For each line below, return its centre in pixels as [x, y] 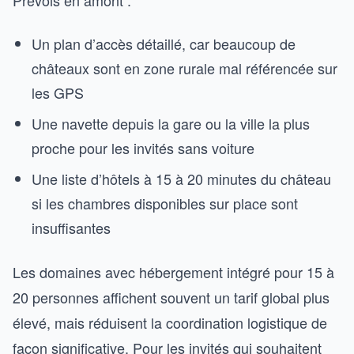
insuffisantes [71, 228]
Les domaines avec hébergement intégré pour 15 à [173, 272]
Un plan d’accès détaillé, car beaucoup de [164, 43]
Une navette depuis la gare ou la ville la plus [171, 123]
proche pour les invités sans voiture [143, 148]
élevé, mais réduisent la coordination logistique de [170, 322]
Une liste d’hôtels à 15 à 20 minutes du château [181, 179]
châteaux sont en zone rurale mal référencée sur [185, 68]
